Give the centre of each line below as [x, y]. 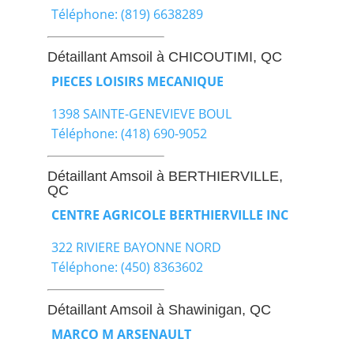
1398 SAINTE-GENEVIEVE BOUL [141, 113]
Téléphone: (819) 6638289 [127, 14]
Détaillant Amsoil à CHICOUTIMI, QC [164, 56]
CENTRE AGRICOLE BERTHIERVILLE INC [169, 215]
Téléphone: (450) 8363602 [127, 267]
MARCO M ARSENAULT [121, 334]
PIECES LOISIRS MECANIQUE [137, 81]
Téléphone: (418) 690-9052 [129, 133]
